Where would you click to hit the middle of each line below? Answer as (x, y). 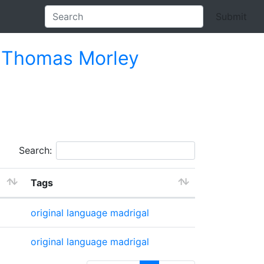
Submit (231, 16)
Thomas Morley (70, 58)
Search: (35, 150)
